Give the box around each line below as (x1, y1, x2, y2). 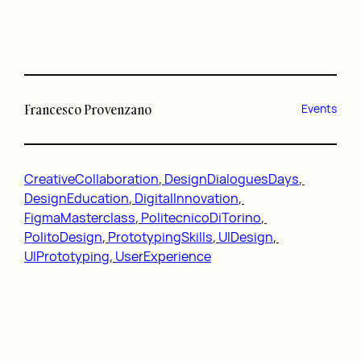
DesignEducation (24, 189, 129, 208)
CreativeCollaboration (24, 170, 159, 189)
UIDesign (218, 228, 273, 247)
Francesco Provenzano (24, 101, 151, 119)
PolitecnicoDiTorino (141, 209, 261, 227)
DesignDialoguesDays (164, 170, 299, 189)
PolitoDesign (24, 228, 102, 247)
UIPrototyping (24, 247, 110, 266)
